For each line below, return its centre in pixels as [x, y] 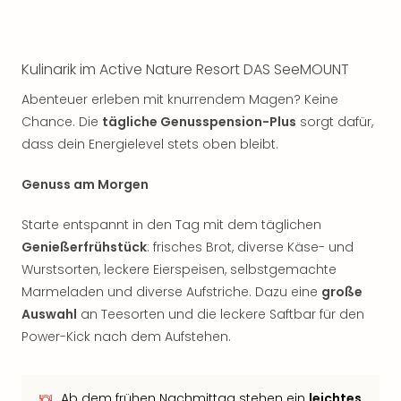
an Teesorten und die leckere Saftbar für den [221, 314]
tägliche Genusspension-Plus [199, 122]
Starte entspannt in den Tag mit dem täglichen [171, 225]
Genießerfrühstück [84, 247]
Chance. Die [62, 122]
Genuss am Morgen [85, 184]
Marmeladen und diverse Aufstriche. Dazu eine [171, 292]
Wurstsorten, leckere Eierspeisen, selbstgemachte [179, 269]
